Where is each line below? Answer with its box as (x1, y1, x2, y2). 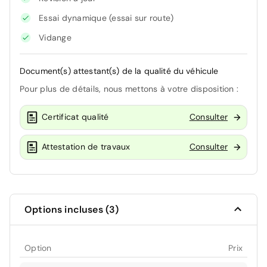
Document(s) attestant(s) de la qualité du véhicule (20, 65, 219, 76)
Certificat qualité (42, 111, 109, 123)
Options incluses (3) (24, 203, 119, 216)
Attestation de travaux (42, 141, 131, 153)
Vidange (39, 32, 72, 43)
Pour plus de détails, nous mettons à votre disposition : (20, 83, 238, 94)
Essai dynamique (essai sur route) (39, 12, 174, 23)
